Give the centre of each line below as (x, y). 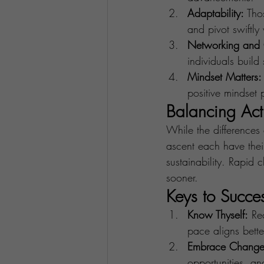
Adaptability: (216, 13)
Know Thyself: (218, 215)
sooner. (182, 178)
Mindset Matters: (225, 77)
